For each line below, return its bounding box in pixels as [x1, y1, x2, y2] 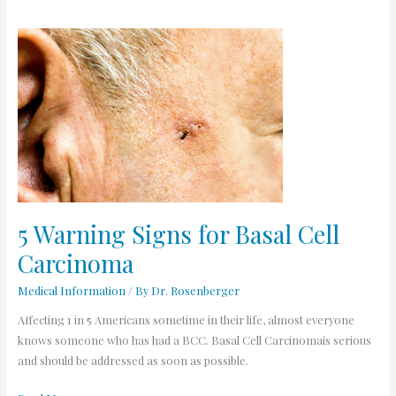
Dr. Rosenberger [150, 282, 240, 298]
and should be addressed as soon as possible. [17, 353, 248, 369]
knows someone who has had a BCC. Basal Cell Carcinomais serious [17, 332, 371, 348]
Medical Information [17, 282, 126, 298]
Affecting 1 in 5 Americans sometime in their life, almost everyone [17, 312, 354, 328]
